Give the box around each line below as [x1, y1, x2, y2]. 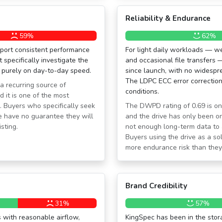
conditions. [125, 87, 159, 97]
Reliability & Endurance [125, 13, 211, 24]
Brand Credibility [125, 181, 187, 191]
